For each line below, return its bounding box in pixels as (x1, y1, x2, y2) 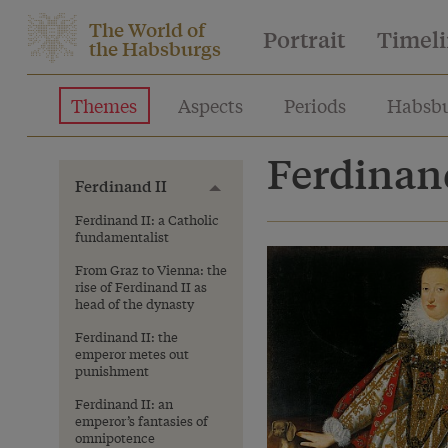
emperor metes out (75, 344, 189, 363)
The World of (89, 15, 205, 43)
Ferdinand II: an (75, 394, 173, 413)
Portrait (263, 24, 345, 54)
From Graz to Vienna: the (75, 260, 227, 279)
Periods (283, 92, 346, 118)
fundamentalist (75, 227, 169, 246)
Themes (71, 92, 138, 118)
